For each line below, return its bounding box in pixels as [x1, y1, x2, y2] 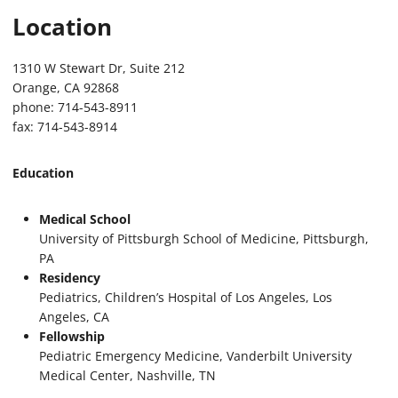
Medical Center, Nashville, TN [39, 366, 216, 384]
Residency [39, 268, 100, 286]
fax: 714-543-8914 [12, 117, 117, 135]
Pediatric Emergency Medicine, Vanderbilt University [39, 346, 352, 364]
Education [12, 163, 74, 181]
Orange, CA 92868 [12, 78, 119, 96]
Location [12, 10, 112, 43]
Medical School [39, 210, 131, 227]
